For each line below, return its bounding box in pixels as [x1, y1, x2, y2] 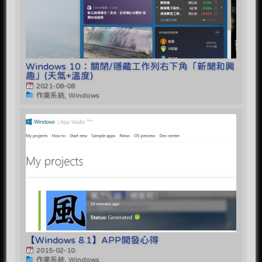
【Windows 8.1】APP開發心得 [26, 235, 159, 244]
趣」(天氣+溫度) [26, 70, 94, 80]
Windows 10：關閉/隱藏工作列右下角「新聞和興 [26, 61, 235, 71]
